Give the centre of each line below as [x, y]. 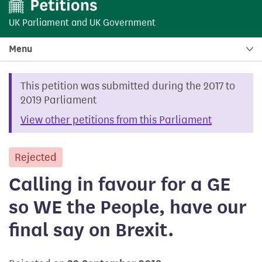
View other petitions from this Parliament [116, 120]
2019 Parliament [58, 100]
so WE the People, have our [128, 207]
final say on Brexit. [91, 230]
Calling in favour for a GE [120, 184]
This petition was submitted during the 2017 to [128, 86]
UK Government [123, 22]
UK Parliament [39, 22]
